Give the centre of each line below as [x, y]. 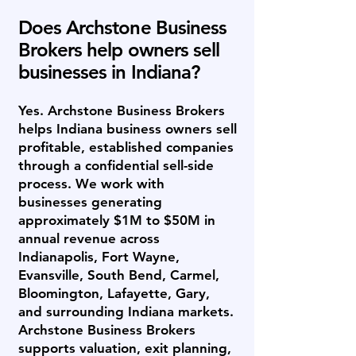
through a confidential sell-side [116, 165]
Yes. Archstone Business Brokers [122, 110]
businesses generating [90, 202]
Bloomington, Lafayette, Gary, [114, 293]
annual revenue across [89, 238]
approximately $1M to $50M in [117, 220]
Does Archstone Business [122, 27]
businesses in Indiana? [109, 72]
